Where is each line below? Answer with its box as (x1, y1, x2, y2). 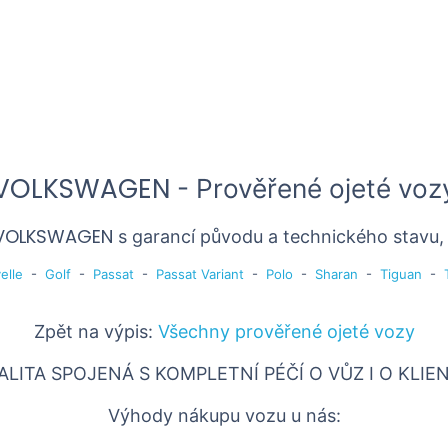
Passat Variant (155, 266, 244, 282)
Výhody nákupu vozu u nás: (107, 405, 341, 426)
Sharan (314, 266, 358, 282)
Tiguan (379, 266, 422, 282)
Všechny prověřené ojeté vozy (157, 321, 415, 342)
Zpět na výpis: (33, 321, 158, 342)
